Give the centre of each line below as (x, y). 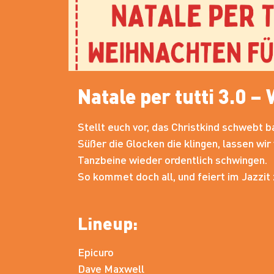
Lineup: (108, 223)
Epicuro (97, 251)
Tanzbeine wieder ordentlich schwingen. (172, 160)
